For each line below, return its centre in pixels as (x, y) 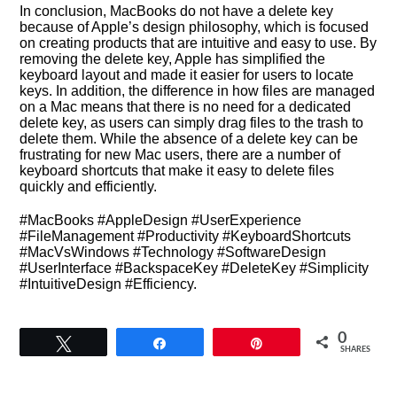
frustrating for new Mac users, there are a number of (180, 155)
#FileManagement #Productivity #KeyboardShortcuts (186, 236)
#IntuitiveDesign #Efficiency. (109, 284)
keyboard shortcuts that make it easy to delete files (177, 171)
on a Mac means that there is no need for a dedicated (186, 107)
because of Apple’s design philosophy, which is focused (195, 27)
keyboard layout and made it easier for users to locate (187, 75)
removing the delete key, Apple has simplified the (173, 59)
